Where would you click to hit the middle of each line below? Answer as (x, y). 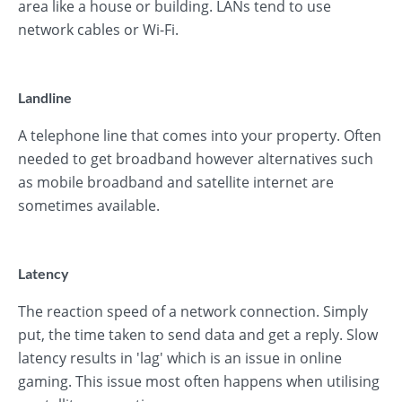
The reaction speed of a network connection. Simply (193, 311)
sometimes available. (89, 205)
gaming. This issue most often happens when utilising (199, 381)
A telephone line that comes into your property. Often (200, 135)
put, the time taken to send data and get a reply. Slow (198, 335)
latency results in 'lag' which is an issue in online (180, 358)
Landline (45, 97)
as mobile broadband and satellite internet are (176, 182)
